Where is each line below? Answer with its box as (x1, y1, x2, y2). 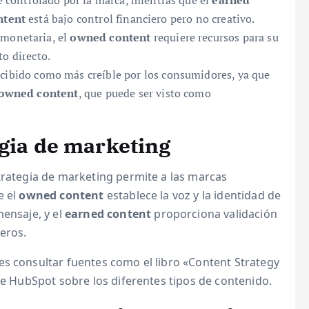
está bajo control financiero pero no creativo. (26, 11, 255, 26)
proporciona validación (151, 206, 277, 221)
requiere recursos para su (150, 30, 279, 45)
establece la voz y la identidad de (103, 188, 281, 203)
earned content (64, 206, 152, 221)
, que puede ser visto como (78, 86, 211, 101)
